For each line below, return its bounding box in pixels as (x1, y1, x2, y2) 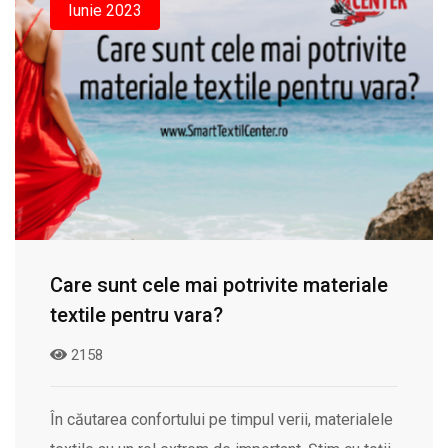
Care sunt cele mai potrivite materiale (50, 273, 388, 298)
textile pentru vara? (50, 303, 223, 328)
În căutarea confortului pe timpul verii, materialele (50, 410, 393, 430)
